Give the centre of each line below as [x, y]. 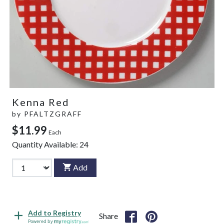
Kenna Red [41, 102]
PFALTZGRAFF [53, 113]
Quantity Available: [46, 144]
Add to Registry [54, 213]
